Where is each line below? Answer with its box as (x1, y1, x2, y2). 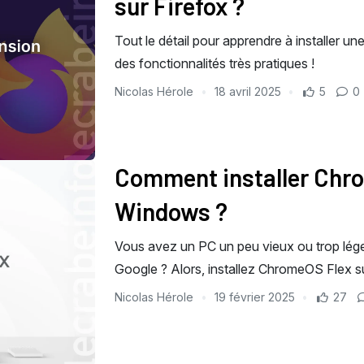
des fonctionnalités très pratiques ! (115, 54, 314, 71)
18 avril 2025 (214, 84, 281, 98)
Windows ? (115, 197, 227, 227)
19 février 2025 (214, 290, 295, 305)
